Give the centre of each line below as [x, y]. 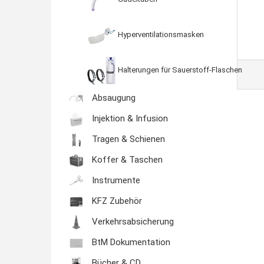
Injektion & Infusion [129, 119]
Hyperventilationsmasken [160, 35]
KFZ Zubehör [116, 201]
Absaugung [113, 98]
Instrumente [115, 181]
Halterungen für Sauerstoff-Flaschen [179, 70]
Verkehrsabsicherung [132, 222]
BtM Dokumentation [130, 242]
